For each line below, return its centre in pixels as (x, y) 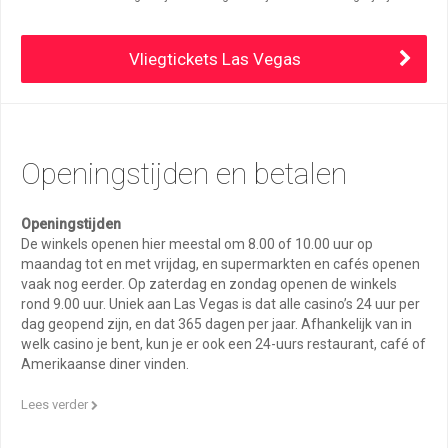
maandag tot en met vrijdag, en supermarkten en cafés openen (220, 264)
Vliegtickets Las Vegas (215, 59)
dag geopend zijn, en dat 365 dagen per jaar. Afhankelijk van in (216, 324)
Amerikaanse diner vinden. (105, 364)
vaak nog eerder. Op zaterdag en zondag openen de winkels (209, 284)
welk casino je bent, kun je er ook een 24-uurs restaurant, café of (223, 344)
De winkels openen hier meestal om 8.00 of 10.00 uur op (197, 244)
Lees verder (56, 404)
